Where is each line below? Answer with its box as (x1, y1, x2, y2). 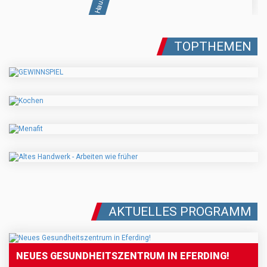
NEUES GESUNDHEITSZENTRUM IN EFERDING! (16, 250, 229, 262)
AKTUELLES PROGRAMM (108, 204, 252, 219)
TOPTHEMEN (174, 39, 252, 54)
